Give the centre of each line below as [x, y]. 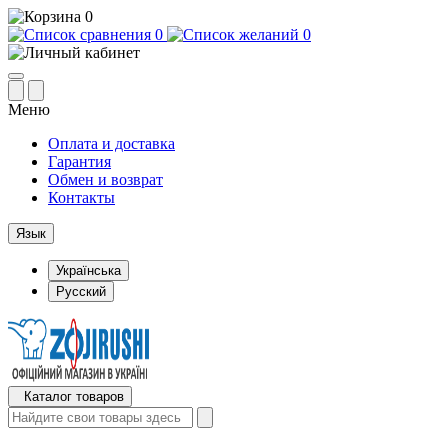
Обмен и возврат [105, 179]
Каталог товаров [74, 396]
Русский [81, 291]
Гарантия [79, 161]
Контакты [81, 197]
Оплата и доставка [111, 143]
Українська [88, 270]
